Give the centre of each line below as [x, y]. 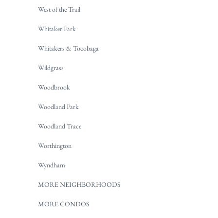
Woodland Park [58, 107]
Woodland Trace [60, 126]
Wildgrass [51, 68]
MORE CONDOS [64, 204]
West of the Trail [59, 9]
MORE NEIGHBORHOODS [79, 185]
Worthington [55, 146]
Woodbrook [54, 87]
